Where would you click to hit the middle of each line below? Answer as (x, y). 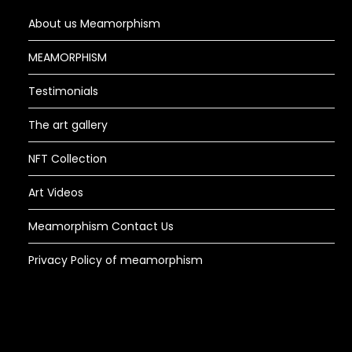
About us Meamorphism (95, 23)
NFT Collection (68, 158)
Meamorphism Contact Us (101, 226)
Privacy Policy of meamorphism (116, 260)
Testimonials (64, 91)
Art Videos (56, 192)
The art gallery (68, 125)
